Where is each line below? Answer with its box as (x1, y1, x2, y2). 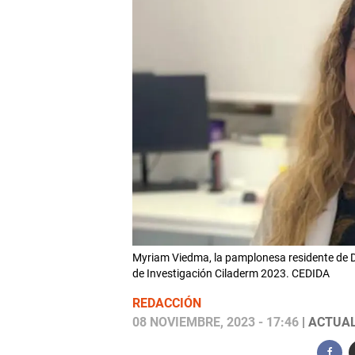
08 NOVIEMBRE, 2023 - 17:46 (132, 315, 299, 330)
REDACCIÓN (132, 296, 201, 311)
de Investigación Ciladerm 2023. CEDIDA (132, 267, 330, 281)
